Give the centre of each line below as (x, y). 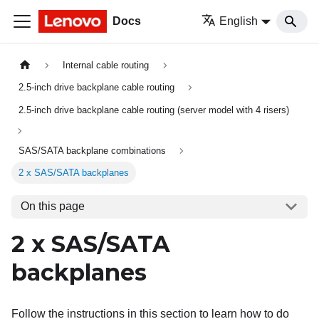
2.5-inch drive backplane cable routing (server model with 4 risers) (154, 110)
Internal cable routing (106, 66)
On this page (52, 206)
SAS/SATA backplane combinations (93, 150)
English (239, 21)
